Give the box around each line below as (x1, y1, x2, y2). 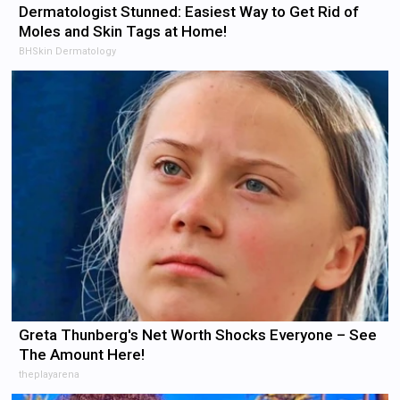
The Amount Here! (19, 346, 146, 364)
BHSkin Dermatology (19, 46, 117, 58)
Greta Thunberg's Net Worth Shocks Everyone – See (19, 326, 378, 345)
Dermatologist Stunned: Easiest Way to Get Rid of (19, 3, 360, 21)
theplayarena (19, 369, 80, 381)
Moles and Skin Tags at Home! (19, 22, 228, 41)
